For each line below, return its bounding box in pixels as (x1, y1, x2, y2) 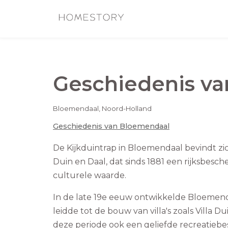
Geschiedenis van (53, 122, 120, 131)
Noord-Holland (102, 104, 152, 113)
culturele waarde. (53, 170, 126, 181)
